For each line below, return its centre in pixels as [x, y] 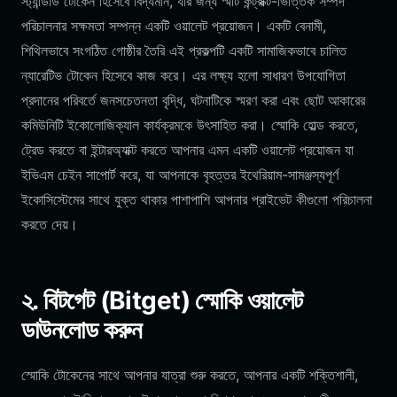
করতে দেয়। [50, 224]
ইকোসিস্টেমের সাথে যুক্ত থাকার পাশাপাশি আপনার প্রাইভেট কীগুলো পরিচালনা [197, 199]
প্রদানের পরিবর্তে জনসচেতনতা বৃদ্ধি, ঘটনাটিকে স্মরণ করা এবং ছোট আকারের [193, 100]
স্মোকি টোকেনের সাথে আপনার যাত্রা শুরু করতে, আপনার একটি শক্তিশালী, [190, 375]
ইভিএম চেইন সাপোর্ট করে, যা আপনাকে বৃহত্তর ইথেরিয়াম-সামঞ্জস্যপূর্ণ [180, 175]
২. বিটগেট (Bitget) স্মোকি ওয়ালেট [162, 300]
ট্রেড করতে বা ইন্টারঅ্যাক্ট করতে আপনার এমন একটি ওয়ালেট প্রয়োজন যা [187, 150]
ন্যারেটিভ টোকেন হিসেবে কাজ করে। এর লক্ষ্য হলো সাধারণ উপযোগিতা [183, 75]
